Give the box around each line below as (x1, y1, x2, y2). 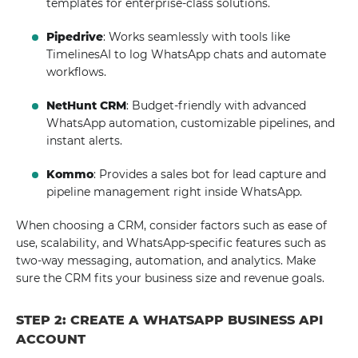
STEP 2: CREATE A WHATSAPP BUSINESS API (16, 312, 323, 328)
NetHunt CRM (46, 98, 127, 113)
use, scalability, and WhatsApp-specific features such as (16, 236, 326, 250)
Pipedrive (46, 30, 104, 44)
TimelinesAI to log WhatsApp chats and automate (46, 47, 327, 62)
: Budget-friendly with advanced (126, 98, 307, 113)
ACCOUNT (16, 332, 86, 347)
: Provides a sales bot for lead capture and (93, 167, 327, 181)
